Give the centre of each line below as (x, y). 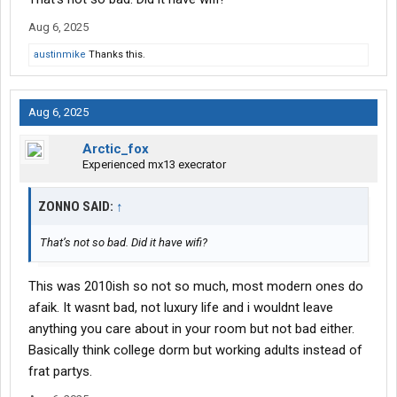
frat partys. (60, 372)
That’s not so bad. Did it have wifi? (124, 243)
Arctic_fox (116, 149)
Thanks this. (116, 55)
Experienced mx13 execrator (154, 165)
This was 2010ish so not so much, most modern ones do (196, 287)
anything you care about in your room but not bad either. (191, 329)
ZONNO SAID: (77, 207)
